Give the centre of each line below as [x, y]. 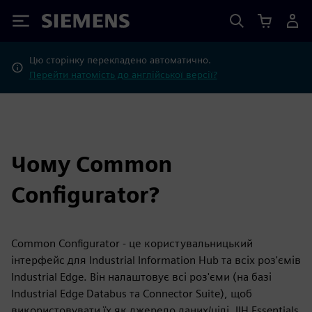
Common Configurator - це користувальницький [132, 243]
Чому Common [92, 164]
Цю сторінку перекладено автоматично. [120, 60]
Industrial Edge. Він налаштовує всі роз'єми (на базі [141, 277]
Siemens [65, 23]
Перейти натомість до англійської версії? [123, 75]
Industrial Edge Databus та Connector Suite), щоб [132, 294]
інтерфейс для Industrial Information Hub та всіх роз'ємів [156, 260]
